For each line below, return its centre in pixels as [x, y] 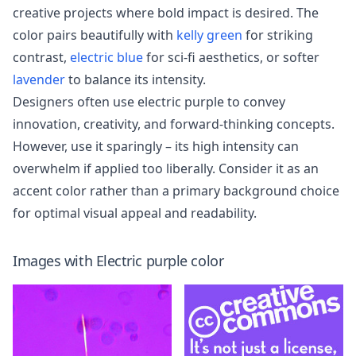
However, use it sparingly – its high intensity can [156, 146]
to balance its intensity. [135, 79]
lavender [39, 79]
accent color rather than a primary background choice [176, 191]
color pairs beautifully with [95, 35]
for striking [278, 35]
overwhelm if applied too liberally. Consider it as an [166, 168]
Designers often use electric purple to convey [149, 102]
